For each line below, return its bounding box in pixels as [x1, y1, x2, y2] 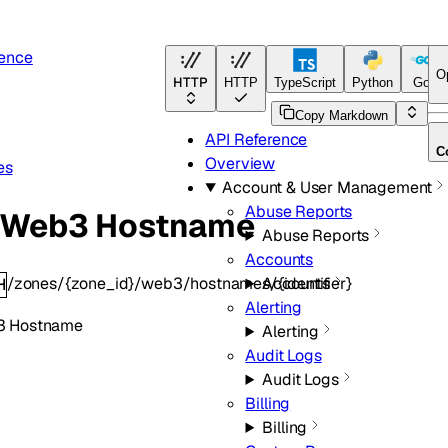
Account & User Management [222, 177, 433, 198]
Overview [205, 153, 276, 174]
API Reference [205, 129, 308, 150]
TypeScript [274, 75, 337, 90]
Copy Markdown [294, 107, 388, 123]
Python [352, 75, 394, 90]
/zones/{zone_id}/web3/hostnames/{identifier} [6, 272, 352, 294]
